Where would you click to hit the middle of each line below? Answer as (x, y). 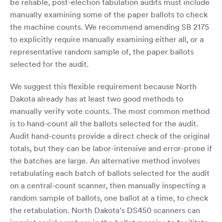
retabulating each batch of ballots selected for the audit (110, 173)
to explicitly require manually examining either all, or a (107, 39)
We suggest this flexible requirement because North (103, 86)
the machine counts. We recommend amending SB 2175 (110, 27)
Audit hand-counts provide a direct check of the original (110, 136)
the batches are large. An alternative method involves (105, 161)
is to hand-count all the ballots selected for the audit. (104, 123)
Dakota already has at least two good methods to (97, 99)
